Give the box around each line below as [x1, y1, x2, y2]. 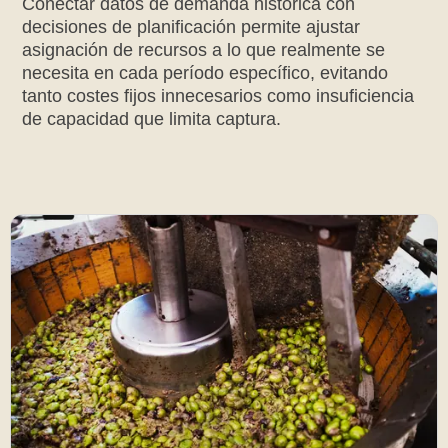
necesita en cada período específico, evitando [22, 62, 389, 83]
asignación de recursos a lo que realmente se [22, 39, 386, 60]
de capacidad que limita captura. [22, 108, 282, 129]
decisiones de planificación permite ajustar [22, 16, 361, 37]
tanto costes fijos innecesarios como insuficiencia [22, 85, 415, 106]
